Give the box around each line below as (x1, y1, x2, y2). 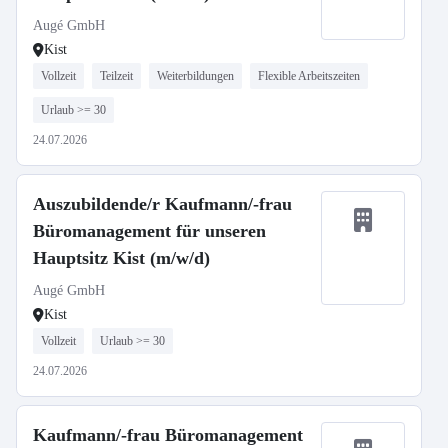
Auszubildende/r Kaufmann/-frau (33, 194, 292, 214)
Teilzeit (100, 69, 133, 83)
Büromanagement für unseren (33, 221, 266, 241)
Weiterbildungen (157, 69, 234, 83)
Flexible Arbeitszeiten (258, 69, 360, 83)
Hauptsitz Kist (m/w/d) (33, 248, 210, 268)
